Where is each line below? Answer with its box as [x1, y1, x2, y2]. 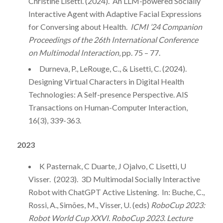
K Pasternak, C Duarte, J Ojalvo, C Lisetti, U [39, 161, 186, 171]
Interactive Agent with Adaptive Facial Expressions [28, 9, 202, 19]
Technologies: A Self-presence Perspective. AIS [28, 90, 188, 100]
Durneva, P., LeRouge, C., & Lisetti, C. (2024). [39, 64, 187, 74]
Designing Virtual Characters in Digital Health [28, 77, 184, 87]
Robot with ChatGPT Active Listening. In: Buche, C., [28, 187, 205, 197]
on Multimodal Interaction [28, 48, 119, 58]
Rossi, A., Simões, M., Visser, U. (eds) [28, 200, 151, 210]
